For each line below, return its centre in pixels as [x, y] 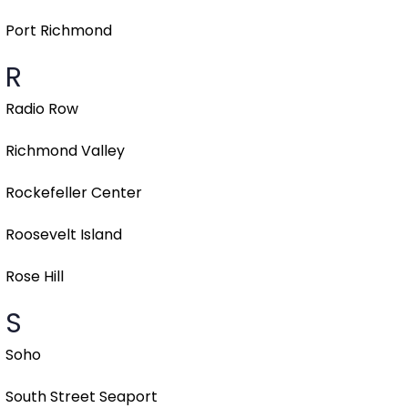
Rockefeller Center [74, 193]
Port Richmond [59, 31]
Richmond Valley [65, 151]
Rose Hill [35, 277]
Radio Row [42, 109]
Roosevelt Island [64, 235]
